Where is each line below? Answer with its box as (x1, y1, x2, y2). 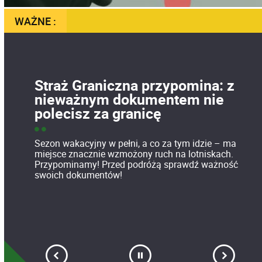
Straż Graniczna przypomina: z (34, 75, 235, 95)
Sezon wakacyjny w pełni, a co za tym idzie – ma (34, 137, 236, 150)
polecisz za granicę (34, 103, 161, 123)
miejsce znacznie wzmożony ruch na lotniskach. (34, 147, 233, 160)
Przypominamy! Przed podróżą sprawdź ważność (34, 158, 238, 171)
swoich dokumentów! (34, 168, 122, 181)
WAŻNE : (14, 14, 56, 29)
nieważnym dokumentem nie (34, 89, 224, 109)
